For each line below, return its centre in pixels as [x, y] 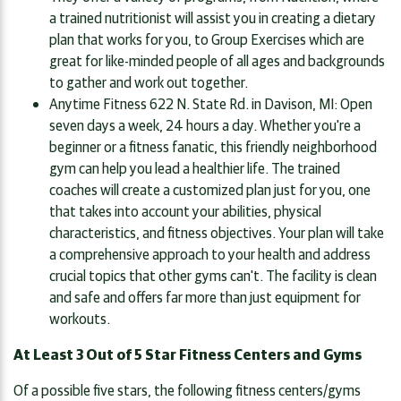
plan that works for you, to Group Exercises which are [207, 38]
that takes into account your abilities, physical [185, 210]
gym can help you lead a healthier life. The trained [195, 167]
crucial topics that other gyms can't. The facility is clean [213, 274]
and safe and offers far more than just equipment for [205, 296]
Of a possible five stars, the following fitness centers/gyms [187, 389]
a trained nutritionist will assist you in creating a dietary [213, 17]
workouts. [80, 317]
